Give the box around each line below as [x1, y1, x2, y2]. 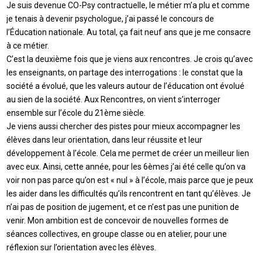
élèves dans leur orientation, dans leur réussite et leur [6, 135, 203, 144]
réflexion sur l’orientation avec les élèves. [6, 242, 157, 252]
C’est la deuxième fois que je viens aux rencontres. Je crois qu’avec [6, 54, 253, 64]
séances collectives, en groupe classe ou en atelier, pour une [6, 229, 227, 239]
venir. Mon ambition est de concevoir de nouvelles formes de [6, 215, 229, 225]
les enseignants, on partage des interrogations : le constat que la [6, 67, 243, 77]
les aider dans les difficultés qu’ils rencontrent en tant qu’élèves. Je [6, 188, 251, 198]
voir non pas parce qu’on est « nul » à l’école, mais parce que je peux [6, 175, 254, 185]
